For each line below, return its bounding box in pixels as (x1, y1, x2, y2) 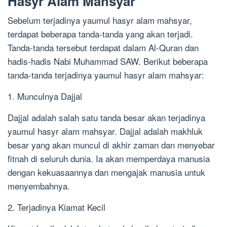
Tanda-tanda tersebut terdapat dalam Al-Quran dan (8, 41, 199, 54)
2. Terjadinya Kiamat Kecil (8, 201, 105, 214)
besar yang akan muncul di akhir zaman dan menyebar (8, 138, 215, 152)
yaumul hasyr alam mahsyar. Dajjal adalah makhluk (8, 125, 203, 138)
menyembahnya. (8, 179, 70, 193)
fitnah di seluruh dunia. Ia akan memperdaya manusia (8, 152, 210, 165)
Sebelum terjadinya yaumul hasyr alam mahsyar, (8, 14, 192, 27)
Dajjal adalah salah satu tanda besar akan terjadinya (8, 111, 205, 124)
